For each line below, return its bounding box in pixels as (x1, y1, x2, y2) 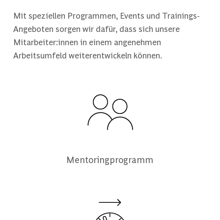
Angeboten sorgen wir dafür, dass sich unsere (13, 23, 180, 34)
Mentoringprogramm (66, 154, 154, 165)
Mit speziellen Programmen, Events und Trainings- (13, 10, 200, 21)
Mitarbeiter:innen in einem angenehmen (13, 36, 161, 48)
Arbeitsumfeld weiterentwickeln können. (13, 50, 162, 61)
